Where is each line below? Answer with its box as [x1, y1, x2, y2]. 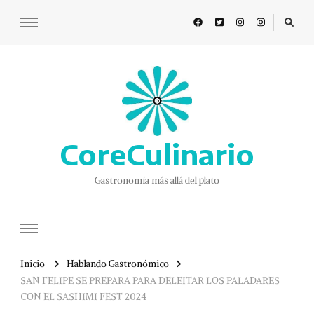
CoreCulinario [60, 137, 254, 172]
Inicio [20, 258, 45, 271]
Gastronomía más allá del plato [95, 175, 219, 187]
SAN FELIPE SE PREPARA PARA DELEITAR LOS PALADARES [20, 275, 280, 287]
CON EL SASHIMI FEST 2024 [20, 291, 146, 303]
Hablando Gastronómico [67, 258, 169, 271]
